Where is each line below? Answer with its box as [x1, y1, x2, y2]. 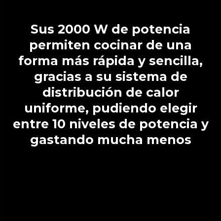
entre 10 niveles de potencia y [12, 116, 209, 131]
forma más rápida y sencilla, [18, 53, 203, 68]
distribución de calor [42, 84, 179, 100]
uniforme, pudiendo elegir [24, 100, 197, 115]
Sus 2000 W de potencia [31, 21, 38, 37]
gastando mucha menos [30, 132, 191, 147]
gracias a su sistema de [34, 69, 187, 84]
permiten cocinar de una [29, 37, 192, 52]
